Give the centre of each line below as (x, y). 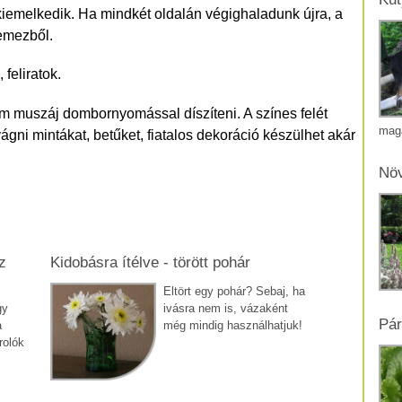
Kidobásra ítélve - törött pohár (151, 263)
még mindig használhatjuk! (233, 326)
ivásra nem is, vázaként (226, 309)
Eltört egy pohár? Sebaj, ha (235, 292)
